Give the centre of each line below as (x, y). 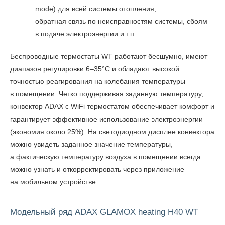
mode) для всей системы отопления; (96, 9)
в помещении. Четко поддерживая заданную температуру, (107, 94)
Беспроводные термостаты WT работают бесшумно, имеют (109, 56)
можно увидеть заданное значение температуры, (91, 144)
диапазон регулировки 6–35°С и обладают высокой (95, 69)
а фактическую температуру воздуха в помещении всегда (105, 157)
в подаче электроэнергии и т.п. (86, 34)
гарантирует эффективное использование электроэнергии (106, 119)
